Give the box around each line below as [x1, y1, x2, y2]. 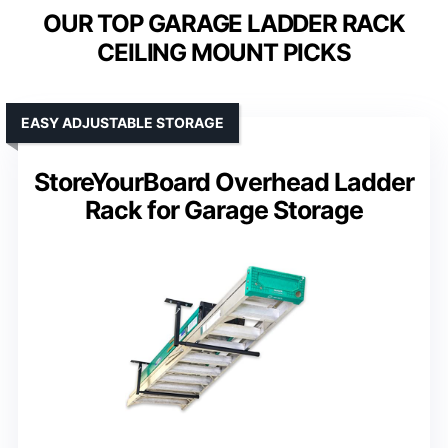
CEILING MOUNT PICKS [97, 38, 351, 68]
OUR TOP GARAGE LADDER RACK [43, 9, 405, 39]
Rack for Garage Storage [85, 195, 363, 226]
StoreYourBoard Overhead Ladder [34, 167, 414, 198]
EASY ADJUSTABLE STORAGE [21, 114, 224, 132]
